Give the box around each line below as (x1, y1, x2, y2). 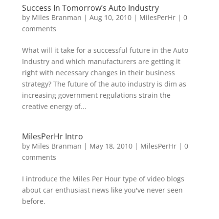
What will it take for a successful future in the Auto (22, 45, 188, 55)
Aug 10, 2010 (89, 13, 131, 22)
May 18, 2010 (89, 141, 132, 151)
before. (22, 197, 45, 206)
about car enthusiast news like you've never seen (22, 185, 183, 195)
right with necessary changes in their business (22, 68, 175, 77)
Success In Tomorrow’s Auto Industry (22, 2, 159, 13)
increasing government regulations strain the (22, 90, 171, 100)
